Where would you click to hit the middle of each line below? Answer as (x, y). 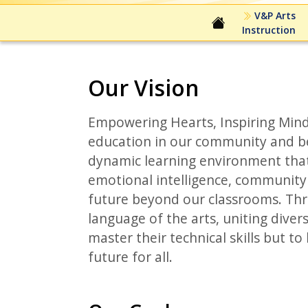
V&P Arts (274, 16)
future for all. (130, 257)
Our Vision (144, 88)
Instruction (269, 30)
